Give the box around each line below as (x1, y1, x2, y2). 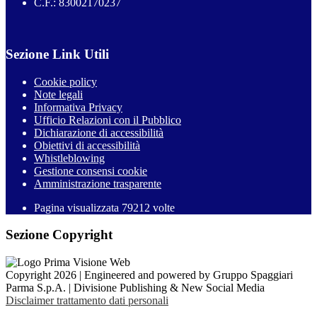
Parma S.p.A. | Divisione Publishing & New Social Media (6, 282, 265, 294)
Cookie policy (34, 75, 97, 88)
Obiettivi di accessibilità (34, 139, 140, 151)
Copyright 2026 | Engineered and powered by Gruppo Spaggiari (6, 269, 293, 282)
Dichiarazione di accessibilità (34, 126, 163, 139)
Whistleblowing (34, 151, 105, 164)
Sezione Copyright (6, 227, 113, 243)
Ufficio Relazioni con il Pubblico (34, 113, 181, 126)
